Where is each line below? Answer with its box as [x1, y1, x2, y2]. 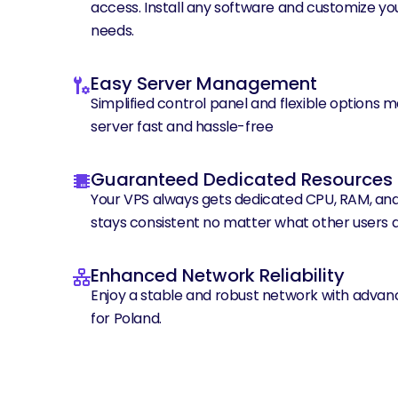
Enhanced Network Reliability [91, 263, 346, 289]
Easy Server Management [91, 71, 318, 97]
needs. [91, 20, 134, 42]
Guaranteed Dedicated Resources [91, 167, 394, 193]
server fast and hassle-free [91, 116, 274, 138]
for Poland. [91, 308, 162, 330]
